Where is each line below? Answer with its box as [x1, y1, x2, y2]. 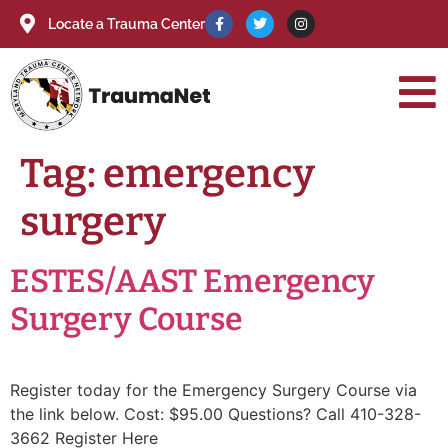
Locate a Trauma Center [48, 15, 205, 32]
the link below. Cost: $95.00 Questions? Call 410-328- [10, 404, 421, 425]
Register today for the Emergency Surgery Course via [10, 380, 417, 401]
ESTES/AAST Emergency [10, 262, 375, 301]
